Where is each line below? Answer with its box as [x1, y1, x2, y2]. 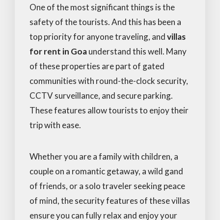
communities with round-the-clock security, [29, 75, 188, 86]
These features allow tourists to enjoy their [29, 105, 189, 115]
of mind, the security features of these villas [29, 195, 190, 206]
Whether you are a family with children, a [29, 151, 178, 162]
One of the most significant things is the [29, 1, 175, 12]
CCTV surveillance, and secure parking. [29, 90, 173, 101]
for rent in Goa [29, 46, 87, 56]
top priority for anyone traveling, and [29, 31, 167, 42]
